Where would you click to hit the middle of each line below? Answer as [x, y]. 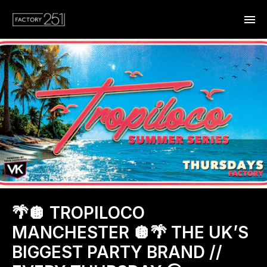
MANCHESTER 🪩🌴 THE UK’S [130, 232]
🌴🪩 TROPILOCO [78, 212]
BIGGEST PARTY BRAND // [117, 252]
